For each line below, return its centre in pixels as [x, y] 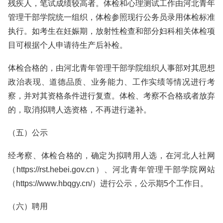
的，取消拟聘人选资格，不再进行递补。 [80, 110]
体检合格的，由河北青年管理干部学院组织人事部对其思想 [111, 68]
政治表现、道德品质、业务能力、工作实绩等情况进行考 [111, 82]
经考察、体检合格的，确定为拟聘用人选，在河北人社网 [111, 156]
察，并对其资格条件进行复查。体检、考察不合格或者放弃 [111, 96]
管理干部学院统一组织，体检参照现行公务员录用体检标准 [111, 17]
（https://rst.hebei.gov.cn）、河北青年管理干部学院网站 [111, 169]
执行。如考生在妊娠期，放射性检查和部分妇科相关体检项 [111, 31]
